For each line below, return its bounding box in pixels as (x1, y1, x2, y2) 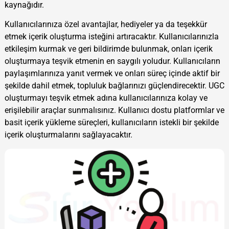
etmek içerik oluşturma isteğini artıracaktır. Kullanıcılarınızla (4, 32, 219, 42)
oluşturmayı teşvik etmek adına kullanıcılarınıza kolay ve (4, 93, 208, 103)
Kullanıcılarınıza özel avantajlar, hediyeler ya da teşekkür (4, 19, 207, 30)
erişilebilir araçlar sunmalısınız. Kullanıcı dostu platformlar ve (4, 105, 224, 116)
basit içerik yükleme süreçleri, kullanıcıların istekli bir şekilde (4, 118, 219, 128)
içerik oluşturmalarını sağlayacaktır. (4, 130, 132, 140)
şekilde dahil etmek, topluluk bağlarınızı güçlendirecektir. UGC (4, 81, 224, 91)
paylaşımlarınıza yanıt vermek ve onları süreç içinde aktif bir (4, 68, 220, 79)
